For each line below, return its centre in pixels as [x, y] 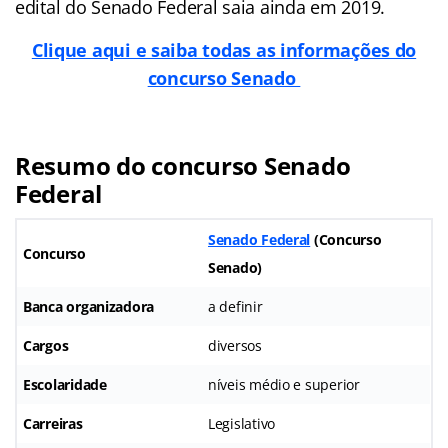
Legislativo [242, 423]
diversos [235, 345]
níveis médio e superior [284, 384]
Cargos [46, 345]
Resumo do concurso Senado [183, 165]
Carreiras [53, 423]
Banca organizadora [89, 306]
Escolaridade [65, 384]
